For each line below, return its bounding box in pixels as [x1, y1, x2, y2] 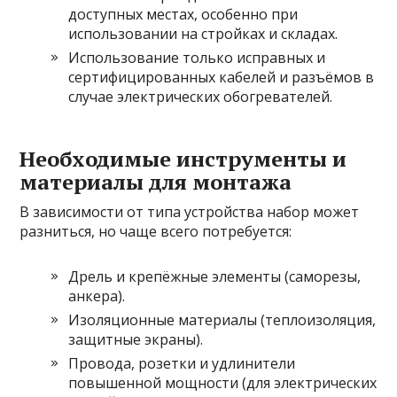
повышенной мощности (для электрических [68, 372, 378, 393]
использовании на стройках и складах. [68, 23, 339, 43]
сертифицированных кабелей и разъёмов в [68, 66, 375, 87]
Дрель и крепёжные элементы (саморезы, [68, 266, 362, 286]
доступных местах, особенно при [68, 4, 299, 24]
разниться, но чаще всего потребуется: [19, 221, 292, 241]
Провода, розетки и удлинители [68, 353, 296, 373]
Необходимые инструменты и [19, 144, 347, 173]
